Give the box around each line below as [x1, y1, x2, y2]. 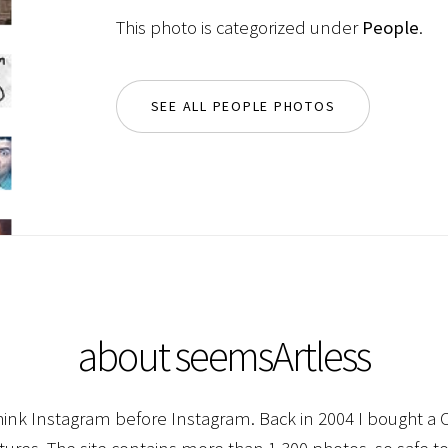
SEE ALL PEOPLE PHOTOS [150, 97, 336, 116]
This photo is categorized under [115, 15, 362, 39]
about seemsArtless [78, 330, 370, 383]
